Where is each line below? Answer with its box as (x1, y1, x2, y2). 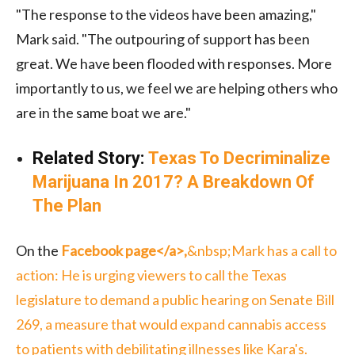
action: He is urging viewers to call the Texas (16, 265, 287, 284)
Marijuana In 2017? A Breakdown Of (32, 171, 315, 192)
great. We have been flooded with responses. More (16, 54, 332, 72)
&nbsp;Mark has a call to (187, 241, 337, 259)
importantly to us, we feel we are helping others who (16, 78, 338, 97)
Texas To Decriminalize (148, 147, 330, 168)
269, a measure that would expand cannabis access (16, 315, 326, 333)
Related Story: (32, 147, 148, 168)
